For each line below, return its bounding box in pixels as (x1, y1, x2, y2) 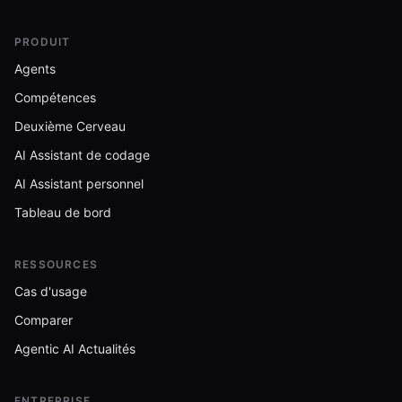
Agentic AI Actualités (14, 341, 135, 356)
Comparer (14, 312, 73, 328)
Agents (14, 61, 56, 76)
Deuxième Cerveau (14, 118, 126, 134)
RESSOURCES (14, 258, 98, 271)
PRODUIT (14, 35, 71, 48)
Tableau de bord (14, 205, 111, 220)
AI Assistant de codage (14, 147, 150, 162)
